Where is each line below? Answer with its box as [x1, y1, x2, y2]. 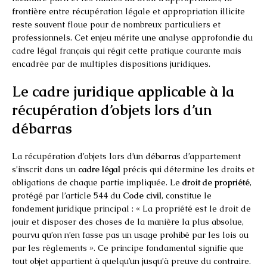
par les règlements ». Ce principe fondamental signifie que [12, 242, 244, 253]
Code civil [123, 190, 162, 201]
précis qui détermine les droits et [120, 163, 254, 175]
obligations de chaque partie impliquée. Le [12, 176, 182, 188]
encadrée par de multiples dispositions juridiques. [12, 58, 210, 69]
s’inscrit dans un [12, 163, 78, 175]
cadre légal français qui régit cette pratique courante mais [12, 45, 241, 56]
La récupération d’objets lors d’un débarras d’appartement [12, 150, 241, 162]
